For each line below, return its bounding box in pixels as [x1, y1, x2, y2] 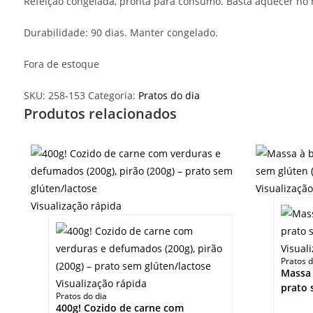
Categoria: [87, 88, 138, 102]
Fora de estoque [23, 57, 99, 71]
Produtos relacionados [23, 103, 177, 123]
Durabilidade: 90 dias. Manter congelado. [23, 25, 218, 39]
